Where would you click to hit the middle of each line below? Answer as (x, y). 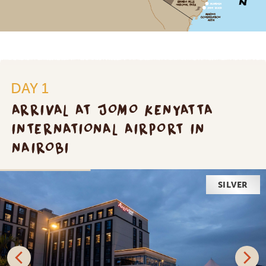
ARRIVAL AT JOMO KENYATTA (113, 110)
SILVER (233, 185)
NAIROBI (41, 148)
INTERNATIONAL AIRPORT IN (109, 129)
